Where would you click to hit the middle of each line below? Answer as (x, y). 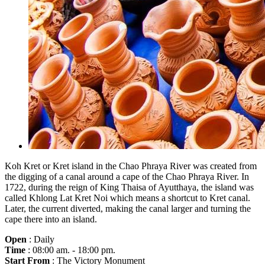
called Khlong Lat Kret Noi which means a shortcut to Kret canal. (127, 198)
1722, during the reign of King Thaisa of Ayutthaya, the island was (129, 187)
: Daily (41, 239)
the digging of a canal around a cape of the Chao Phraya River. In (127, 176)
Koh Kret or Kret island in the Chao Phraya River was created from (131, 166)
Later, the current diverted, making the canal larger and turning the (128, 208)
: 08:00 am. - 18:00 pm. (72, 250)
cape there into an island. (51, 219)
